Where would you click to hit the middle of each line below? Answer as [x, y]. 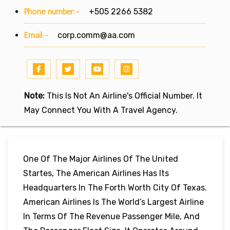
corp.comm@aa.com [96, 35]
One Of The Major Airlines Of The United [101, 159]
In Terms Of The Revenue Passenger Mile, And [111, 216]
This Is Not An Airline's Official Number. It [123, 95]
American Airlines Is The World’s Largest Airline [113, 202]
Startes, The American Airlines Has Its [96, 173]
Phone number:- [53, 11]
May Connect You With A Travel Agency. [101, 110]
